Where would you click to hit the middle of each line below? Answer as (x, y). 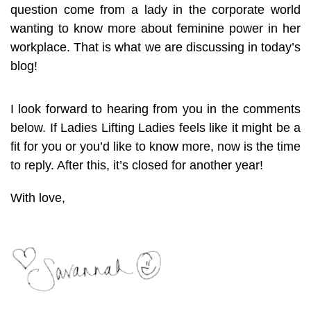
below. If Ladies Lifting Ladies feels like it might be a (155, 127)
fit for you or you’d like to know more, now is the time (155, 146)
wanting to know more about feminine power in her (155, 28)
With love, (38, 197)
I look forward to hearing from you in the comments (155, 109)
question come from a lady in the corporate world (155, 9)
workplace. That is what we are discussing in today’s (155, 47)
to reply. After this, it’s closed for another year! (137, 165)
